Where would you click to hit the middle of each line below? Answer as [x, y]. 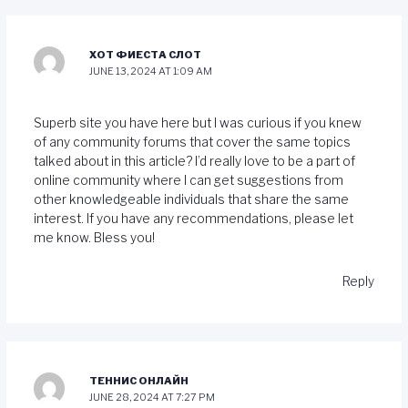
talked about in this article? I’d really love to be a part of [194, 162]
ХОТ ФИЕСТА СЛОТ [146, 54]
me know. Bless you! [94, 238]
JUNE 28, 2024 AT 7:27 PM [153, 398]
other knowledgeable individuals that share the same [191, 200]
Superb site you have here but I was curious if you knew [197, 123]
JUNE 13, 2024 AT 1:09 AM [151, 71]
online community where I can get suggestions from [188, 181]
